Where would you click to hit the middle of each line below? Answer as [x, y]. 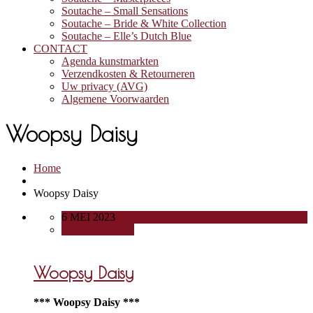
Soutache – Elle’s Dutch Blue [126, 36]
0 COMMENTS [98, 229]
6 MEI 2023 [88, 217]
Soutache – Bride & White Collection [144, 23]
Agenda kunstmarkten [110, 61]
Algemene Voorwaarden [115, 99]
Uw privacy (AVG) [104, 86]
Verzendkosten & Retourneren [128, 74]
